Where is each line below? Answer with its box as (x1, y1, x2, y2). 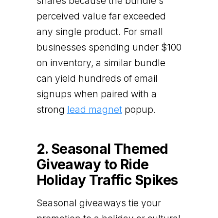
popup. (122, 104, 156, 115)
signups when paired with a (36, 88, 157, 100)
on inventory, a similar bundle (36, 57, 165, 69)
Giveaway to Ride (36, 156, 149, 173)
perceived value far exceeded (36, 10, 166, 22)
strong (36, 104, 67, 115)
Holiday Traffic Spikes (36, 171, 178, 188)
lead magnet (67, 104, 122, 115)
